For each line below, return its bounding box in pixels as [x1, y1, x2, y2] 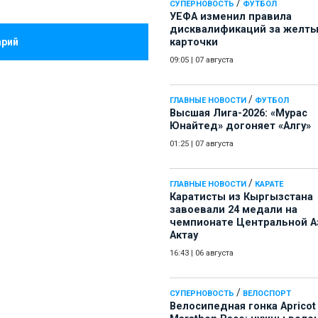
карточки [170, 36, 218, 49]
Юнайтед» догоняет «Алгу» [170, 120, 311, 133]
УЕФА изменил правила [170, 11, 292, 23]
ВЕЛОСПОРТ [243, 289, 291, 299]
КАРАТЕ [255, 180, 283, 190]
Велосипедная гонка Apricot [170, 300, 316, 313]
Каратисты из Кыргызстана [170, 191, 313, 204]
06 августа [195, 248, 234, 258]
